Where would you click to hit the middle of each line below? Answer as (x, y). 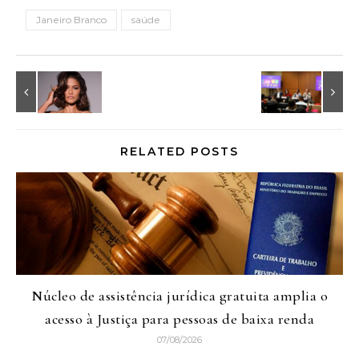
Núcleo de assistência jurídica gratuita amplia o (179, 295)
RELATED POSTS (179, 151)
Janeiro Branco (71, 19)
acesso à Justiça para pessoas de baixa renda (179, 319)
